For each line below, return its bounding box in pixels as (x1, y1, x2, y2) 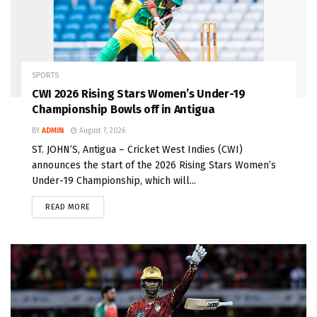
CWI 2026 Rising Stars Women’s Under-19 (32, 87, 246, 101)
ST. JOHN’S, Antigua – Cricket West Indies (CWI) (32, 144, 243, 156)
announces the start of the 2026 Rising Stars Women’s (32, 159, 276, 172)
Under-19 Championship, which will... (32, 175, 196, 188)
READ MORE (45, 202, 91, 212)
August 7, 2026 (77, 127, 125, 136)
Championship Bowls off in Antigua (32, 103, 215, 117)
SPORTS (32, 71, 59, 81)
